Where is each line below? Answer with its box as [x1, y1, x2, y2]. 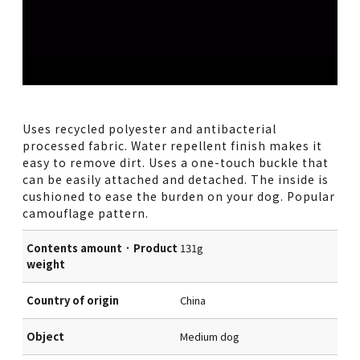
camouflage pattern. [22, 204, 149, 221]
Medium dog [180, 328, 239, 344]
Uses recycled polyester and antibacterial [22, 120, 277, 137]
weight [27, 256, 66, 272]
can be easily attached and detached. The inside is [22, 170, 329, 187]
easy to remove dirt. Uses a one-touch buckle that [22, 153, 329, 170]
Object [27, 328, 65, 344]
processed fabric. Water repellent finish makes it [22, 137, 323, 153]
